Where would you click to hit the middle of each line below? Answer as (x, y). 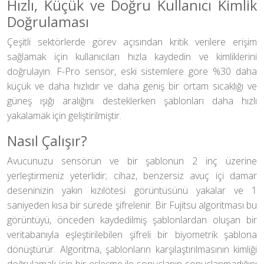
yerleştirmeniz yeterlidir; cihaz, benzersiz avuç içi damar (132, 176)
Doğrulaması (48, 22)
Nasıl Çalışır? (47, 141)
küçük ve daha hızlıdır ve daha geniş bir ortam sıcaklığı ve (132, 86)
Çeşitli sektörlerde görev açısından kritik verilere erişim (132, 42)
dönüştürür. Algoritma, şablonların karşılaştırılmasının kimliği (132, 249)
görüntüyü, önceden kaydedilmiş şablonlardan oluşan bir (132, 220)
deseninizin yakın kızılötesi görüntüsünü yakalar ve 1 (132, 190)
